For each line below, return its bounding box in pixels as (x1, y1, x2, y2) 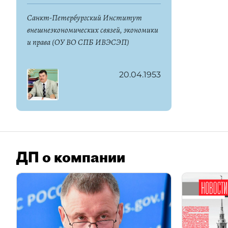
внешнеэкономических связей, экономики (27, 24, 158, 36)
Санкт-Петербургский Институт (27, 12, 142, 23)
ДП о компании (16, 148, 125, 166)
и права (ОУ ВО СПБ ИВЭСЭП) (27, 37, 129, 48)
